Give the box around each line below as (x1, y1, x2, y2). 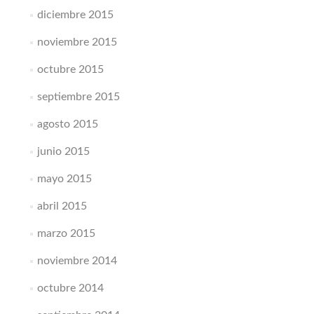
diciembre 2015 (36, 9, 114, 20)
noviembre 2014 (36, 255, 117, 266)
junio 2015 (36, 146, 90, 157)
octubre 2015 (36, 64, 104, 75)
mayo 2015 (36, 173, 92, 184)
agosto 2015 (36, 118, 98, 130)
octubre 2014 (36, 282, 104, 294)
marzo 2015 (36, 228, 95, 239)
